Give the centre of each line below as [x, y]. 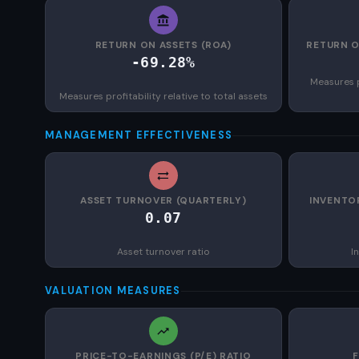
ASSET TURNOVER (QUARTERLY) [163, 200]
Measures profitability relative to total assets [163, 96]
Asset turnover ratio [163, 252]
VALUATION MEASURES [113, 291]
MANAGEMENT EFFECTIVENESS [139, 135]
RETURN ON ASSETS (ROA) [163, 45]
